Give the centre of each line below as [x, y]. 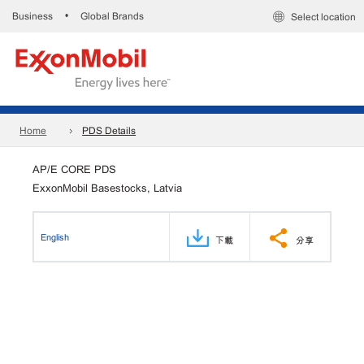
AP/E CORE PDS [74, 168]
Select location [323, 17]
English [55, 236]
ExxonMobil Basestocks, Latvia [107, 187]
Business [32, 15]
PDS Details [109, 130]
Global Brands [112, 15]
